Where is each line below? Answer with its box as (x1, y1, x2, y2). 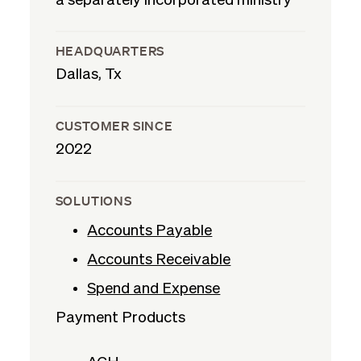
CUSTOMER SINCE (55, 118, 176, 135)
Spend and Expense (87, 280, 221, 297)
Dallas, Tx (55, 67, 122, 83)
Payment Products (55, 309, 189, 326)
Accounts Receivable (87, 251, 231, 268)
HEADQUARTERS (55, 43, 168, 60)
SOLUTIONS (55, 192, 132, 209)
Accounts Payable (87, 222, 213, 239)
